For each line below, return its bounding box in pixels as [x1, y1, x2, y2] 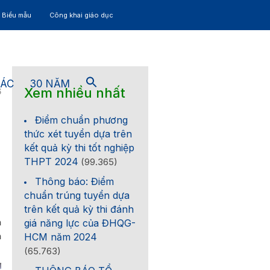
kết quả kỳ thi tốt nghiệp [24, 142, 135, 154]
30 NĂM [30, 77, 70, 90]
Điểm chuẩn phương [35, 114, 128, 126]
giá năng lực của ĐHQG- [24, 217, 136, 229]
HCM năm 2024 [24, 231, 98, 243]
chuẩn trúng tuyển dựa [24, 189, 130, 201]
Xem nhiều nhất [24, 85, 126, 101]
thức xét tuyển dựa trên [24, 128, 133, 140]
